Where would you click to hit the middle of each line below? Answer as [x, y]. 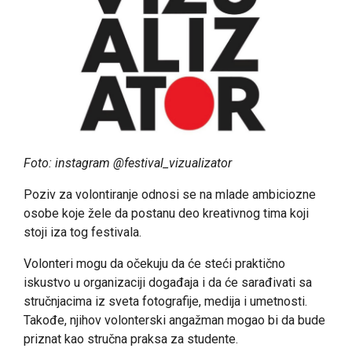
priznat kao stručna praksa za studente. [132, 339]
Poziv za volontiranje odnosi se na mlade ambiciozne [170, 194]
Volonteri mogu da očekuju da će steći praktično [154, 263]
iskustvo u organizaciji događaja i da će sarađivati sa [168, 282]
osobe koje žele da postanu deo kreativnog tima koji [166, 213]
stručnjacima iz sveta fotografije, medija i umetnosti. [165, 301]
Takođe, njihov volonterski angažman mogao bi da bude [174, 320]
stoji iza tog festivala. [82, 232]
